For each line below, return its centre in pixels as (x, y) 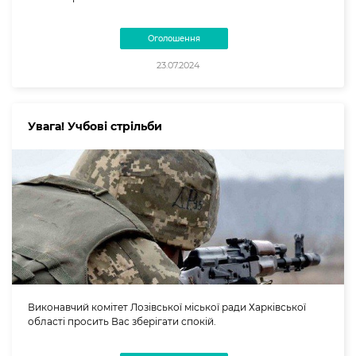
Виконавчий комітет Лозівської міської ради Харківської (167, 308)
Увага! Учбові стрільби (95, 127)
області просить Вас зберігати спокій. (122, 322)
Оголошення (174, 39)
